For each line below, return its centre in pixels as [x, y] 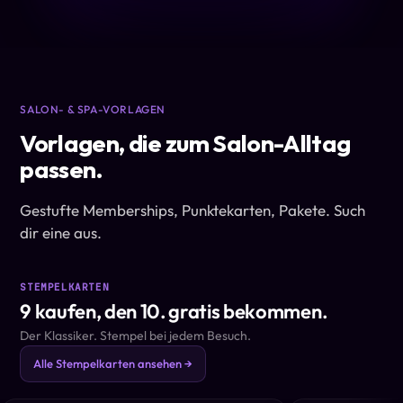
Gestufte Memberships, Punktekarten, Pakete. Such [193, 210]
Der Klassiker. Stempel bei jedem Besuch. [136, 336]
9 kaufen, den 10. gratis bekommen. [174, 311]
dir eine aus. [61, 233]
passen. [62, 169]
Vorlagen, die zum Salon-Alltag [185, 143]
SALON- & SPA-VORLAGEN [93, 109]
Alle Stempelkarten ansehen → [113, 363]
